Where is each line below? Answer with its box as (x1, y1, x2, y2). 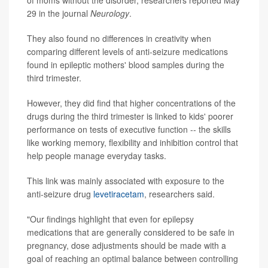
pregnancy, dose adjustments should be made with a (27, 239, 226, 252)
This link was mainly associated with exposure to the (27, 175, 224, 187)
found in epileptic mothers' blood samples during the (27, 59, 224, 71)
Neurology (90, 7, 129, 20)
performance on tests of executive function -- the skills (27, 123, 231, 136)
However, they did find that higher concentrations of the (27, 97, 236, 109)
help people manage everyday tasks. (27, 150, 166, 162)
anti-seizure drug (27, 188, 93, 200)
